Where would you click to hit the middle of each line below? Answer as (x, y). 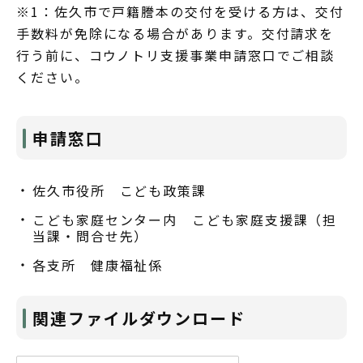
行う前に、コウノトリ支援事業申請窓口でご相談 (176, 55)
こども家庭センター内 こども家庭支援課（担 (185, 219)
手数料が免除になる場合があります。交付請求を (175, 33)
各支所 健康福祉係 (98, 265)
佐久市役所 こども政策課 (120, 190)
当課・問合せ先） (91, 235)
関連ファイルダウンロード (139, 318)
